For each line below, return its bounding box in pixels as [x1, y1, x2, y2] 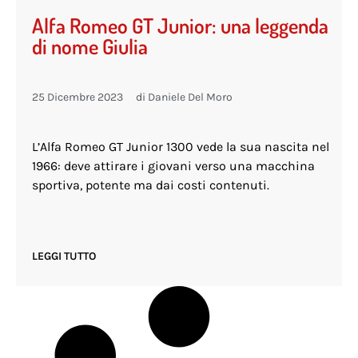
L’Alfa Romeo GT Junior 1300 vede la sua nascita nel [32, 139, 329, 155]
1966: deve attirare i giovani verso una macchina [32, 158, 315, 174]
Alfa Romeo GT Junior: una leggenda [32, 12, 328, 39]
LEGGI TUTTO [32, 249, 96, 264]
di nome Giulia [32, 33, 148, 60]
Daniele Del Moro [145, 90, 233, 105]
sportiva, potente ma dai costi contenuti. [32, 177, 269, 193]
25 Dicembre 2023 [32, 90, 123, 105]
